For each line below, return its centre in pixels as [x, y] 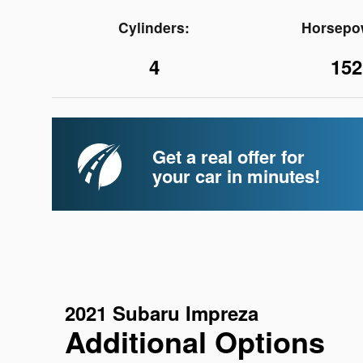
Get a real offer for [228, 156]
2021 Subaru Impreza [162, 313]
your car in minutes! [236, 176]
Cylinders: [154, 27]
